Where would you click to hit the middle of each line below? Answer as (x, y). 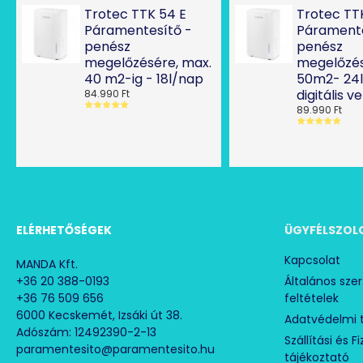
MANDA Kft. (47, 265)
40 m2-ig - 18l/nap (143, 79)
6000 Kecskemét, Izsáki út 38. (99, 316)
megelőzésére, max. (147, 63)
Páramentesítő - (138, 31)
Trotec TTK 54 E (135, 15)
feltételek (311, 299)
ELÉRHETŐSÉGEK (64, 231)
